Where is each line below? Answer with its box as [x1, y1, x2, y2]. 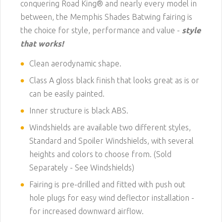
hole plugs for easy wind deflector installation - [29, 193, 194, 202]
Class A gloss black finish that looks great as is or [29, 76, 199, 85]
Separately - [29, 163, 75, 172]
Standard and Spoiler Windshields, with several [29, 136, 194, 145]
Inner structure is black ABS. [29, 106, 128, 115]
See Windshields [75, 163, 132, 172]
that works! [20, 39, 64, 48]
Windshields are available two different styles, [29, 123, 191, 132]
